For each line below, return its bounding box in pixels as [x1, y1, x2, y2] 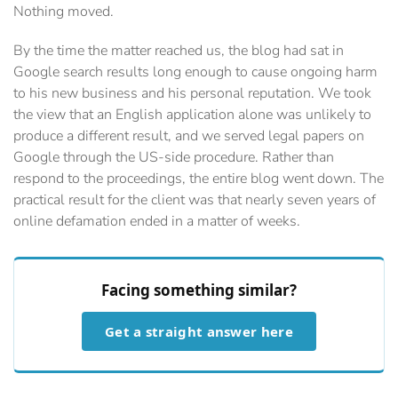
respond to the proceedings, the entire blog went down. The [13, 169, 384, 189]
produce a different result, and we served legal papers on [13, 126, 364, 147]
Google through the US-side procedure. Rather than [13, 147, 334, 168]
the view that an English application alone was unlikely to [13, 105, 371, 125]
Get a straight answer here [105, 322, 293, 341]
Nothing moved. [13, 2, 114, 22]
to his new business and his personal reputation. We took [13, 84, 371, 104]
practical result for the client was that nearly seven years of [13, 190, 376, 211]
